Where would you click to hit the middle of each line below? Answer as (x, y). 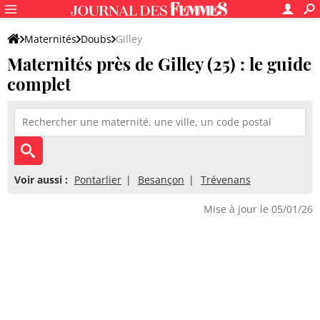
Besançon (161, 180)
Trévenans (226, 180)
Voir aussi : (41, 180)
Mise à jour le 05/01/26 (258, 209)
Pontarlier (98, 180)
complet (39, 84)
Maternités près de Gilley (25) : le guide (159, 64)
